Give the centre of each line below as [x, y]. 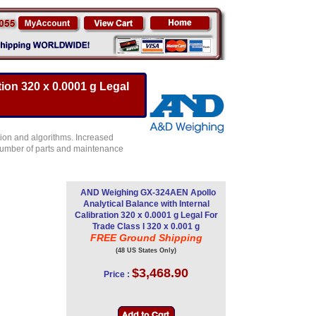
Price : [117, 274]
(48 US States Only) [146, 250]
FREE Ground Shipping [146, 238]
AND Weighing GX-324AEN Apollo [148, 193]
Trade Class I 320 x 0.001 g [146, 226]
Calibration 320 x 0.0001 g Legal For [146, 215]
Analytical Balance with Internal [146, 204]
